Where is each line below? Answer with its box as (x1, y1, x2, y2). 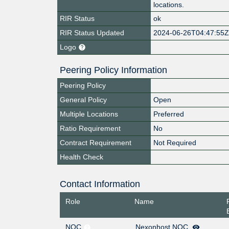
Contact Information (59, 178, 140, 189)
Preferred (153, 109, 185, 118)
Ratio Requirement (60, 124, 121, 132)
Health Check (60, 152, 103, 161)
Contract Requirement (60, 138, 131, 147)
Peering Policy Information (60, 64, 167, 75)
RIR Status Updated (60, 28, 124, 37)
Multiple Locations (60, 109, 118, 118)
